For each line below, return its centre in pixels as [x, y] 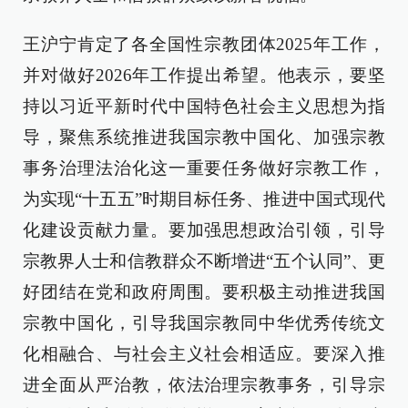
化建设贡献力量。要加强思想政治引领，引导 [204, 230]
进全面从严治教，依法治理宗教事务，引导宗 [204, 385]
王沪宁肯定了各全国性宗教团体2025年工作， [204, 44]
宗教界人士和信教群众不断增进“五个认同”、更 [204, 261]
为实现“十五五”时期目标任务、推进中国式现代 [204, 199]
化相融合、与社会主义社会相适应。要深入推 [204, 354]
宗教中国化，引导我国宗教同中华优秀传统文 [204, 323]
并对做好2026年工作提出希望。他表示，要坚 [204, 75]
